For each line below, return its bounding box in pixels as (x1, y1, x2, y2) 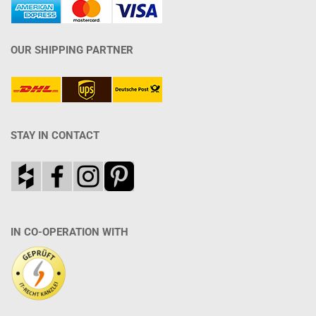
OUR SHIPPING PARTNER (11, 44, 133, 56)
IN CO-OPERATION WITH (11, 226, 128, 238)
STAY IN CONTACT (11, 129, 99, 142)
